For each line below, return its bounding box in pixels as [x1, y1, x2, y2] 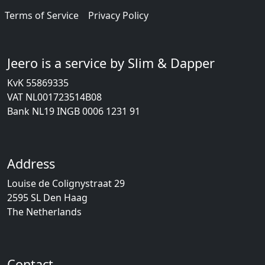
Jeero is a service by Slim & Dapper [7, 54, 215, 72]
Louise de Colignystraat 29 [7, 177, 125, 190]
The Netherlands [7, 205, 82, 218]
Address [7, 155, 55, 172]
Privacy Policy [88, 9, 148, 22]
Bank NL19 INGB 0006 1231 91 [7, 105, 140, 118]
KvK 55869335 [7, 76, 69, 89]
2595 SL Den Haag [7, 191, 88, 204]
